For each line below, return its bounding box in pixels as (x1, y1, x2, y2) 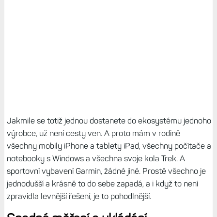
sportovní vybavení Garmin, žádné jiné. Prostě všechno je (6, 166, 206, 176)
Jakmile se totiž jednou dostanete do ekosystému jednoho (6, 115, 211, 125)
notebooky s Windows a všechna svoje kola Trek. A (6, 153, 185, 163)
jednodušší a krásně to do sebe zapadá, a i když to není (6, 178, 198, 188)
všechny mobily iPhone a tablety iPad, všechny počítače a (6, 140, 211, 151)
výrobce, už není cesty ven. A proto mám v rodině (6, 128, 180, 138)
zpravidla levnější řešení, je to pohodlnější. (6, 191, 153, 201)
